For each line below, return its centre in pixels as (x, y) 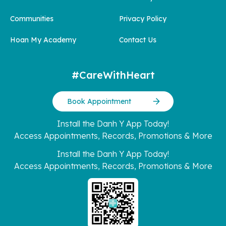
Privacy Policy (143, 19)
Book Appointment (99, 102)
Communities (32, 19)
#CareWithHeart (113, 75)
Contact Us (138, 40)
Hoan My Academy (43, 40)
